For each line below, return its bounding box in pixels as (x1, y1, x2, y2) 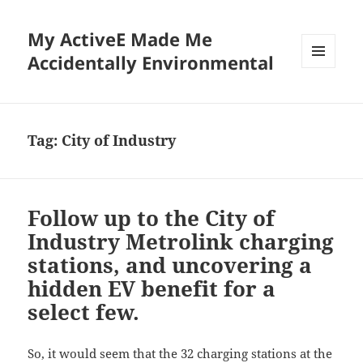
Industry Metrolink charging (28, 227, 335, 257)
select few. (28, 297, 140, 327)
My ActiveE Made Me (28, 27, 213, 52)
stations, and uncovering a (28, 250, 313, 280)
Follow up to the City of (28, 203, 275, 233)
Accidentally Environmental (28, 50, 275, 75)
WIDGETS (301, 95, 348, 109)
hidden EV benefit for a (28, 274, 276, 304)
